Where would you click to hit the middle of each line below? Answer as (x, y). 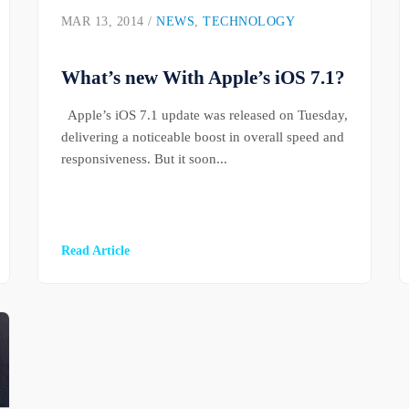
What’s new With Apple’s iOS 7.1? (203, 78)
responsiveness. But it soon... (144, 159)
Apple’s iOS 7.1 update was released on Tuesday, (204, 115)
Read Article (95, 251)
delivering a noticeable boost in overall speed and (202, 137)
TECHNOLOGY (249, 22)
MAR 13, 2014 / (109, 22)
